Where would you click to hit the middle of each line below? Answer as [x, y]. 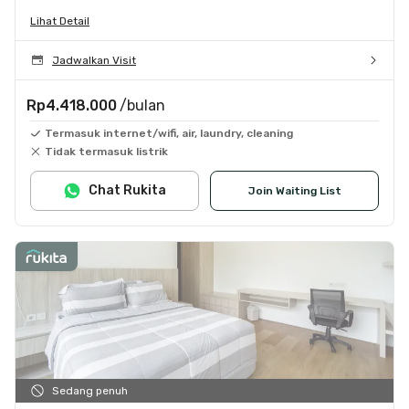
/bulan [142, 105]
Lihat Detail [60, 21]
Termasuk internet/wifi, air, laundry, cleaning [169, 133]
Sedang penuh [90, 390]
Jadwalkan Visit [94, 60]
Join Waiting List [294, 190]
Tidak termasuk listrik [106, 151]
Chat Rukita [127, 190]
